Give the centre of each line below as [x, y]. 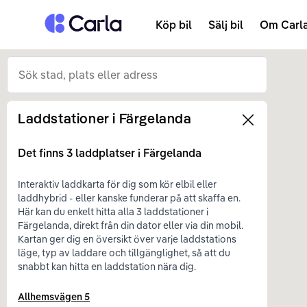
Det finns [42, 153]
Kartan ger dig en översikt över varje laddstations [127, 239]
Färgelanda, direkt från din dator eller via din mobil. [131, 225]
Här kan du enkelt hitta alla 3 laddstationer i [113, 212]
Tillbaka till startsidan [87, 20]
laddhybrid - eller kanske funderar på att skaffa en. [129, 198]
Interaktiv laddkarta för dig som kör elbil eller [117, 184]
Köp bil [173, 25]
